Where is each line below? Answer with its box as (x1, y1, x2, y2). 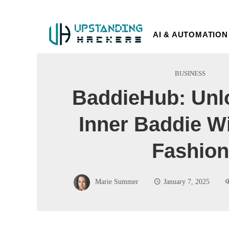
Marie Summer (95, 177, 139, 186)
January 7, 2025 (164, 177, 210, 186)
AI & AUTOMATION (152, 30, 228, 39)
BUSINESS (175, 70, 205, 77)
